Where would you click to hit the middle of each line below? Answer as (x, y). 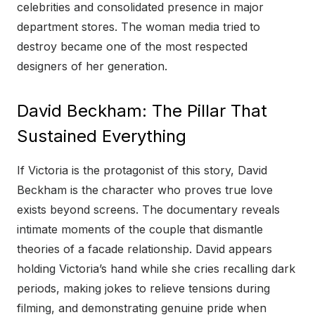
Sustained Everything (102, 136)
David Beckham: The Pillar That (142, 111)
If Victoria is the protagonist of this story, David (142, 171)
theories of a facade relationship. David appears (144, 249)
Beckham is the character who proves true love (145, 190)
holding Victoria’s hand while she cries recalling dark (156, 269)
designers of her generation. (92, 66)
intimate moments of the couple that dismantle (140, 230)
